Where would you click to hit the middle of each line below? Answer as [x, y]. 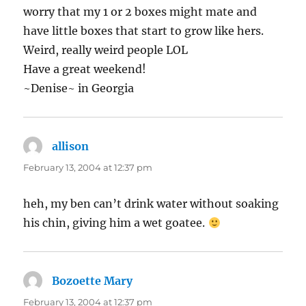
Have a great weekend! [85, 69]
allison [71, 147]
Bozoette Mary [93, 281]
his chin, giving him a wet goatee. [116, 223]
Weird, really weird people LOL [106, 50]
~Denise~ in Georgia [79, 88]
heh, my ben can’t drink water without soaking [151, 204]
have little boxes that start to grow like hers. [144, 31]
